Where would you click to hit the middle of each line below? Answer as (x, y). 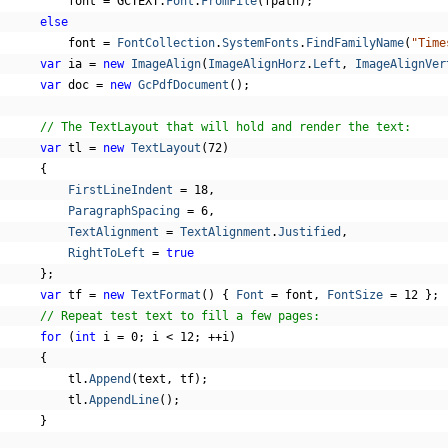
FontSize (354, 295)
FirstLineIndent (120, 190)
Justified (309, 232)
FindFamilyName (354, 43)
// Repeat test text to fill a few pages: (179, 316)
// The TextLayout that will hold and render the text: (225, 127)
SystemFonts (260, 43)
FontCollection (165, 43)
